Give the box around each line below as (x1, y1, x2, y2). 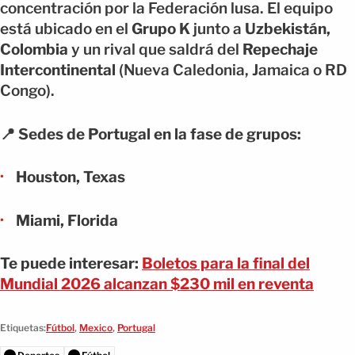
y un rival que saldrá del (68, 40, 242, 59)
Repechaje (242, 40, 318, 59)
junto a (190, 20, 245, 39)
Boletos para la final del (142, 254, 310, 273)
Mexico (79, 321, 113, 334)
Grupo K (132, 20, 190, 39)
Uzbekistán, (245, 20, 330, 39)
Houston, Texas (16, 168, 125, 187)
